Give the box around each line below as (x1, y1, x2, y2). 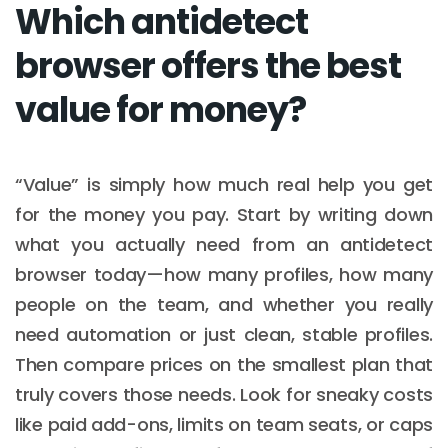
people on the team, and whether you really (15, 291, 433, 317)
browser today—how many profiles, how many (15, 261, 433, 287)
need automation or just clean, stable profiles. (15, 321, 433, 347)
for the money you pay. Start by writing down (15, 201, 433, 227)
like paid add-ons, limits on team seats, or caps (15, 411, 433, 437)
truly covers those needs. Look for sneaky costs (15, 381, 433, 407)
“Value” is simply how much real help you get (15, 171, 433, 197)
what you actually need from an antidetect (15, 231, 433, 257)
